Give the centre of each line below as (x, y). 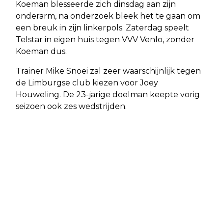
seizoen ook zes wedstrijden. (71, 106)
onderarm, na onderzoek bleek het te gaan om (108, 16)
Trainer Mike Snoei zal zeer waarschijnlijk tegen (108, 71)
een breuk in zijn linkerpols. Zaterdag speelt (102, 27)
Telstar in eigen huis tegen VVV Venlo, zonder (105, 39)
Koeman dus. (41, 51)
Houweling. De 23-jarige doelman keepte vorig (108, 94)
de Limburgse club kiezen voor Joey (87, 82)
